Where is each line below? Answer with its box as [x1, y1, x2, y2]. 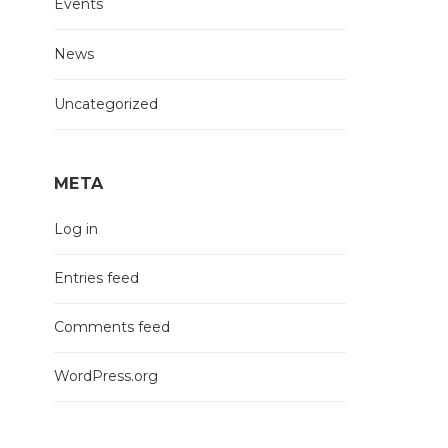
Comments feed [53, 318, 170, 336]
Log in [53, 220, 98, 238]
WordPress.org [53, 367, 158, 385]
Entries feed [53, 269, 139, 287]
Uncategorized [53, 95, 158, 113]
